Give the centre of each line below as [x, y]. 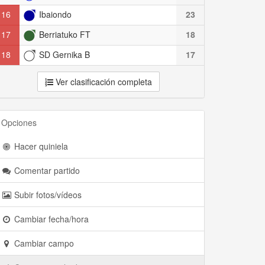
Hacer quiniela [40, 146]
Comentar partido [46, 170]
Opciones [19, 122]
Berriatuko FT [64, 34]
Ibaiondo [54, 14]
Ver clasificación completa [102, 82]
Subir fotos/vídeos [47, 195]
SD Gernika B [63, 54]
